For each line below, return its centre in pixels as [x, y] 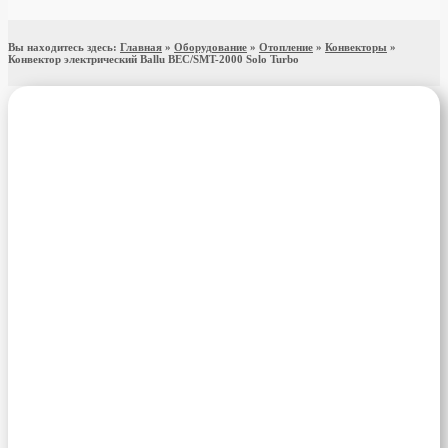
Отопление [286, 47]
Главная [141, 47]
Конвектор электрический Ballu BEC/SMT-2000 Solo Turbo [153, 59]
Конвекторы [356, 47]
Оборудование [210, 47]
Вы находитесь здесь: [64, 47]
